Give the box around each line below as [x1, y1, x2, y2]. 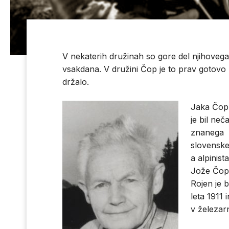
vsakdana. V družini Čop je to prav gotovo [62, 64, 226, 75]
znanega [191, 127, 224, 138]
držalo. [62, 77, 89, 87]
